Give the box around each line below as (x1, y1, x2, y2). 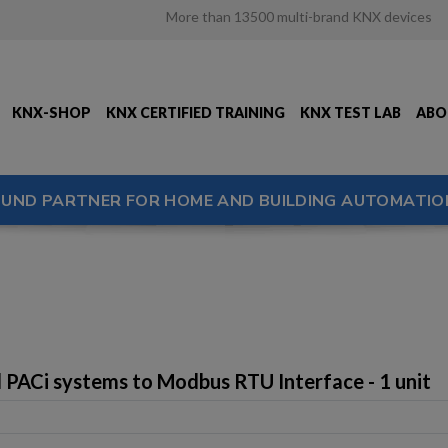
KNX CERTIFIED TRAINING (105, 103, 285, 121)
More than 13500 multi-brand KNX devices (165, 7, 432, 25)
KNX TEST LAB (299, 103, 401, 121)
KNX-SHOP (11, 103, 91, 121)
